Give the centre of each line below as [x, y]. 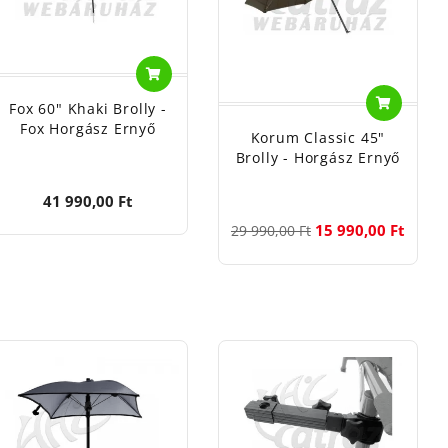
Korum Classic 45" [318, 137]
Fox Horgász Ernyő [88, 128]
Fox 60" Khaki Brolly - [88, 108]
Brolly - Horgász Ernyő [318, 157]
